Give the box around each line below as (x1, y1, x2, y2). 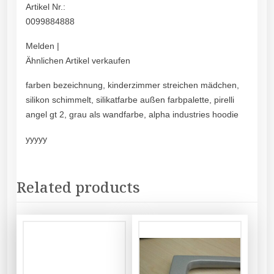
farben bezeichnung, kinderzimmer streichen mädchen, (26, 80, 239, 91)
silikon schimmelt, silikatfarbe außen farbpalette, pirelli (26, 95, 234, 105)
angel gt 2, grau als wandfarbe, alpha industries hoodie (26, 109, 239, 120)
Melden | (26, 41, 59, 51)
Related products (17, 177, 140, 198)
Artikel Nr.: (26, 2, 65, 12)
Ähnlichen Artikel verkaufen (26, 56, 130, 66)
